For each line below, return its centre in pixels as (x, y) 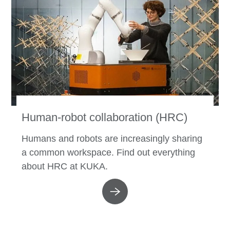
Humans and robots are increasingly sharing (112, 138)
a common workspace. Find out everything (109, 152)
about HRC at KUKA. (65, 166)
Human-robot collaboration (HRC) (105, 117)
